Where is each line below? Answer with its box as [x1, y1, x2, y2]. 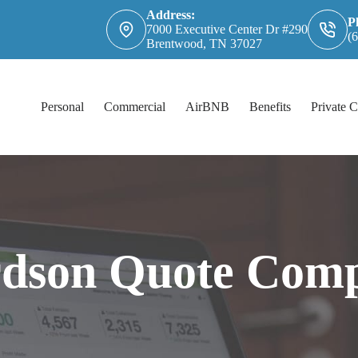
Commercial [103, 100, 165, 113]
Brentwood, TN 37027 [145, 37, 262, 50]
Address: [145, 8, 195, 22]
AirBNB [185, 100, 229, 113]
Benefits [249, 100, 291, 113]
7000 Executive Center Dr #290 [145, 22, 308, 36]
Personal [40, 100, 84, 113]
